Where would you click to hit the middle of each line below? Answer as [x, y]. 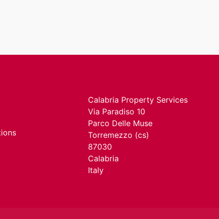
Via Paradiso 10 [117, 112]
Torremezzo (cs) [119, 135]
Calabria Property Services [138, 100]
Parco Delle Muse [120, 123]
